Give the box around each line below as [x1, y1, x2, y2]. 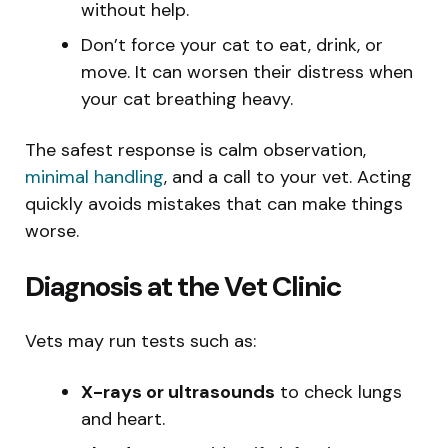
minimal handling [25, 164, 164, 189]
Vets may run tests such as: [25, 328, 256, 353]
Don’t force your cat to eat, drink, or [81, 32, 383, 57]
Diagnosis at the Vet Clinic [25, 267, 341, 305]
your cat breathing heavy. [81, 86, 293, 111]
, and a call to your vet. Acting [164, 164, 412, 189]
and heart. [81, 406, 165, 431]
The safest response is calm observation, [25, 137, 366, 162]
